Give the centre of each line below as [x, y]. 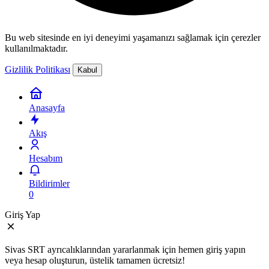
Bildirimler [49, 183]
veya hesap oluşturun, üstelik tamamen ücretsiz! [95, 260]
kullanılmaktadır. [36, 48]
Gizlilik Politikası [38, 69]
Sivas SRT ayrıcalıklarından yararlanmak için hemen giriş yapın [125, 249]
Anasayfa [47, 107]
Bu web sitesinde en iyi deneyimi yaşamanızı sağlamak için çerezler [133, 37]
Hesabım [46, 158]
